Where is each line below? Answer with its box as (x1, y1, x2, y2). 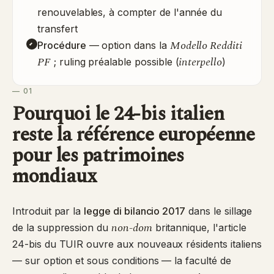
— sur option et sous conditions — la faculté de (12, 254, 231, 267)
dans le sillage (185, 205, 253, 217)
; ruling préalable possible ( (50, 56, 179, 68)
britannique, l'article (152, 221, 246, 234)
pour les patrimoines (12, 141, 184, 171)
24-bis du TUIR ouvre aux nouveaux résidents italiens (12, 238, 262, 250)
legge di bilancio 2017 (84, 205, 186, 217)
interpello (179, 54, 222, 70)
